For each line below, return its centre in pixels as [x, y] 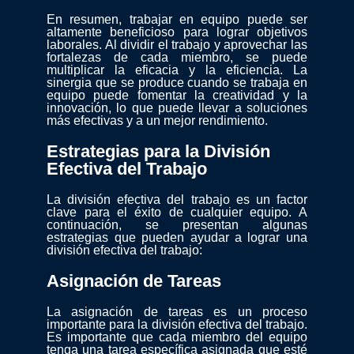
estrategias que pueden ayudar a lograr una [177, 238]
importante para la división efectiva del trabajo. [177, 325]
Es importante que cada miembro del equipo [177, 337]
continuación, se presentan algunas [177, 225]
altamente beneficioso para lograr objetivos [177, 32]
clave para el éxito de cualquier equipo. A [177, 213]
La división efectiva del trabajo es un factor [177, 200]
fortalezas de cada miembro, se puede [177, 58]
